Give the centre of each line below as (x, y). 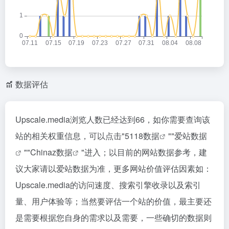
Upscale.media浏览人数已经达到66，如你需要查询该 (113, 119)
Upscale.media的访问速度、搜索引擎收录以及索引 (108, 185)
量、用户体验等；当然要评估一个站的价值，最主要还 (113, 201)
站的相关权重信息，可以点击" (70, 136)
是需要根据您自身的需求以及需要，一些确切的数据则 (113, 217)
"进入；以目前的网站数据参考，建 (144, 152)
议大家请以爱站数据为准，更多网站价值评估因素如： (113, 168)
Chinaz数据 (51, 152)
